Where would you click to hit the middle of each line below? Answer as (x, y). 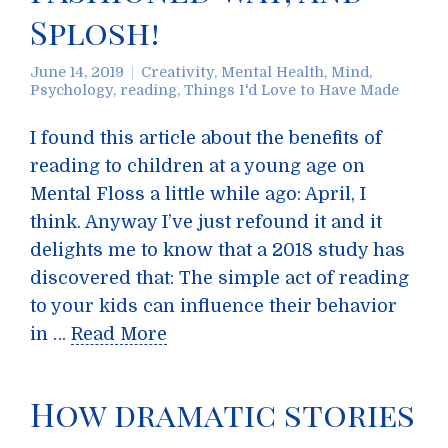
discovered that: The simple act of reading (219, 278)
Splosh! (95, 31)
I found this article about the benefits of (206, 138)
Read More (119, 334)
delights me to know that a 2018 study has (217, 250)
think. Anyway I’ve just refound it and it (206, 222)
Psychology (71, 90)
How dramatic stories (222, 413)
